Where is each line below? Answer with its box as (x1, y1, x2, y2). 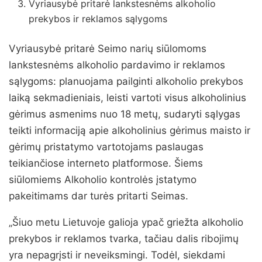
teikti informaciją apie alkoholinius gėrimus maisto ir (9, 125, 250, 137)
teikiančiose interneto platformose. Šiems (9, 157, 203, 170)
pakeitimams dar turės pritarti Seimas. (9, 190, 188, 202)
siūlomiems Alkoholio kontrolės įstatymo (9, 174, 196, 186)
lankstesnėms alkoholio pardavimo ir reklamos (9, 59, 225, 71)
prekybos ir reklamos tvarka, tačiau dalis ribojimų (9, 233, 239, 245)
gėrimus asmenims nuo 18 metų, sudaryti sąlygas (9, 108, 240, 120)
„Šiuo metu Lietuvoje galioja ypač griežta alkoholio (9, 216, 243, 229)
